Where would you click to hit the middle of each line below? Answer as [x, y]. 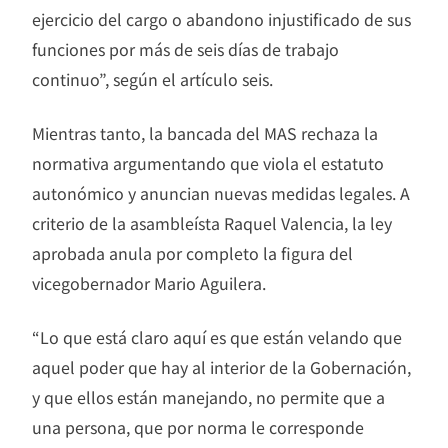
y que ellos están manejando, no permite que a [208, 397]
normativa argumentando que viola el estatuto [208, 163]
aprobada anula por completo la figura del [192, 253]
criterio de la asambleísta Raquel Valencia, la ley [212, 223]
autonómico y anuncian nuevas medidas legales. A [221, 193]
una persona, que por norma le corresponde [198, 427]
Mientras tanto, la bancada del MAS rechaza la [205, 133]
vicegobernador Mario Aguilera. [149, 283]
